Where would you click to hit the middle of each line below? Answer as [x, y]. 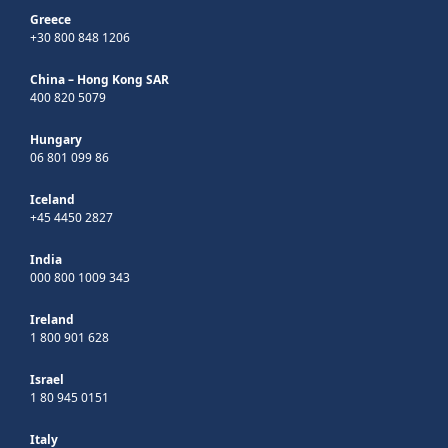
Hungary [56, 140]
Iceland [52, 200]
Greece [50, 20]
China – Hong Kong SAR [99, 80]
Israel [47, 380]
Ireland [52, 320]
